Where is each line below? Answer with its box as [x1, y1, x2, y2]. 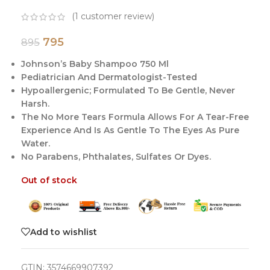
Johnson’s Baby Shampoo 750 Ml [21, 58, 169, 69]
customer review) [78, 11, 154, 22]
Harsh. [21, 98, 49, 109]
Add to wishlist [30, 226, 97, 237]
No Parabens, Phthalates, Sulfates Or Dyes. [21, 151, 211, 162]
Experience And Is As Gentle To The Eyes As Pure [21, 124, 239, 136]
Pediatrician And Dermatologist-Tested [21, 71, 197, 83]
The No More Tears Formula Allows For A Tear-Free [21, 111, 249, 122]
